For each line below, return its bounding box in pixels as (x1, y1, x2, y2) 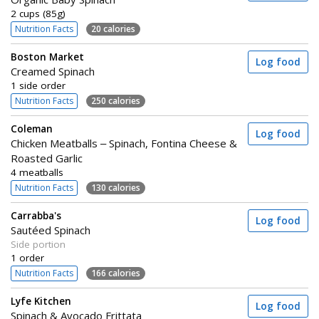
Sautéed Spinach (11, 223, 90, 237)
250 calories (91, 94, 140, 107)
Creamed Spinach (11, 64, 95, 78)
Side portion (11, 238, 66, 251)
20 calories (91, 22, 135, 35)
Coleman (11, 122, 53, 135)
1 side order (11, 79, 66, 92)
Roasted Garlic (11, 151, 83, 165)
